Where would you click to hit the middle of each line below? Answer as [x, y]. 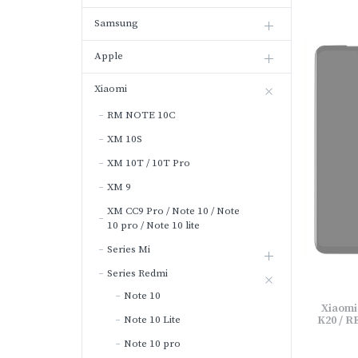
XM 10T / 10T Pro [149, 163]
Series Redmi [137, 273]
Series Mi [129, 249]
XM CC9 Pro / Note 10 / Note [173, 211]
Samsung [116, 23]
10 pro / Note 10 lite [153, 225]
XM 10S [125, 139]
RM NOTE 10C [141, 115]
